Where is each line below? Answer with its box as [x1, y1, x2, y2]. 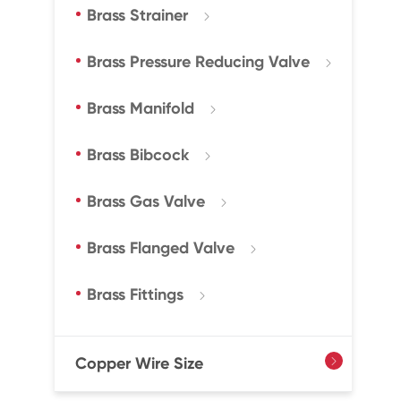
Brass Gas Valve [86, 192, 205, 211]
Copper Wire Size [74, 354, 203, 373]
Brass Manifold [86, 98, 194, 118]
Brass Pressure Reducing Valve [86, 52, 310, 72]
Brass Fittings [86, 285, 183, 304]
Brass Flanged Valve [86, 238, 235, 258]
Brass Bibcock [86, 145, 189, 165]
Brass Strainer [86, 5, 188, 25]
